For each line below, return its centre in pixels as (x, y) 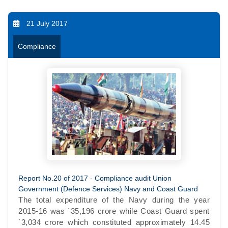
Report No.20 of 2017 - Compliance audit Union (95, 178)
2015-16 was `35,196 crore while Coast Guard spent (114, 211)
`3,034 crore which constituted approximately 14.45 (114, 222)
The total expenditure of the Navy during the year (114, 199)
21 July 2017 (47, 23)
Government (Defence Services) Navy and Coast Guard (108, 189)
